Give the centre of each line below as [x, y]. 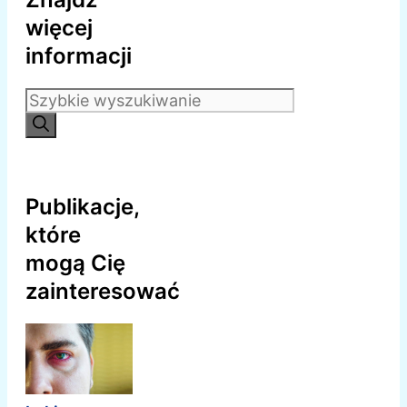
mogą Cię [75, 263]
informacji [79, 56]
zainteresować [103, 292]
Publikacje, [82, 207]
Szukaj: [52, 98]
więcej [59, 28]
